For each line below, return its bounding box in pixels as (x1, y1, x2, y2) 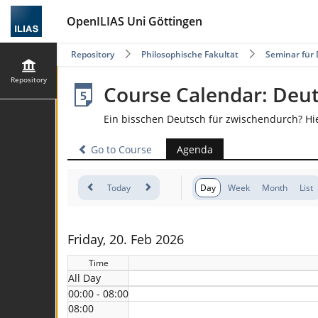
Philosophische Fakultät (141, 48, 238, 60)
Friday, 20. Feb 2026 (67, 231, 184, 248)
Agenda (177, 143, 213, 156)
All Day (68, 271, 101, 285)
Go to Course (88, 143, 152, 156)
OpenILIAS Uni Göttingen (67, 13, 202, 29)
